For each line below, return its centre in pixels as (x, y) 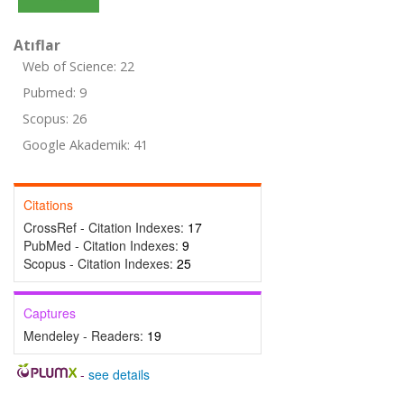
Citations (48, 205)
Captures (50, 313)
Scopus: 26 (55, 119)
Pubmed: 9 (55, 92)
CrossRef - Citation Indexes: (106, 227)
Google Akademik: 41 (85, 145)
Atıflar (37, 45)
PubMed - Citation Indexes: (103, 245)
